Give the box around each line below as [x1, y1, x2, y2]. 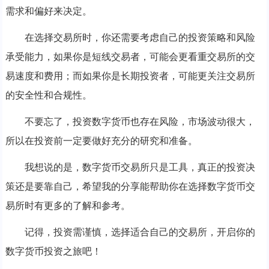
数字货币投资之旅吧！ [5, 246, 101, 256]
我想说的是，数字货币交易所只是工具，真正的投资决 [24, 162, 255, 172]
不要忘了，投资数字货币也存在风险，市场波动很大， [24, 116, 255, 127]
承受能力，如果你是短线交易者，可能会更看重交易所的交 [5, 51, 255, 62]
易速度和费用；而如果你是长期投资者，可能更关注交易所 [5, 70, 255, 81]
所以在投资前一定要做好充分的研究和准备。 [5, 135, 198, 146]
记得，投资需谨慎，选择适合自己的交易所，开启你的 [24, 226, 255, 237]
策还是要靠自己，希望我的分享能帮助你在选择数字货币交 [5, 181, 255, 192]
